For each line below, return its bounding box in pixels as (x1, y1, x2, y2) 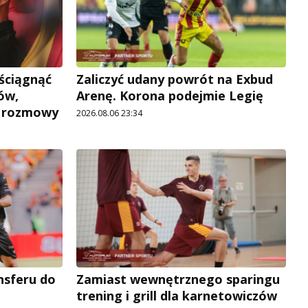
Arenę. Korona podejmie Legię (76, 87, 263, 104)
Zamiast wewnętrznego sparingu (76, 271, 280, 288)
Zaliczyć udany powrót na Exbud (76, 71, 273, 88)
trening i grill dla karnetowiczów (76, 287, 277, 305)
